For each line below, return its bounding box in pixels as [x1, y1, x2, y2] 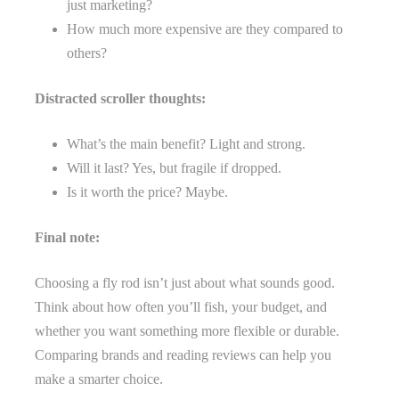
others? [67, 45, 107, 61]
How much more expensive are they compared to [67, 20, 343, 37]
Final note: [35, 229, 100, 245]
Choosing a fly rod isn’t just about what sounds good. [35, 274, 335, 290]
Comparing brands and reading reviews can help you [35, 346, 331, 362]
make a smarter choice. [35, 370, 163, 387]
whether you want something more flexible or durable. [35, 322, 339, 338]
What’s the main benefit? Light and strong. [67, 135, 305, 151]
